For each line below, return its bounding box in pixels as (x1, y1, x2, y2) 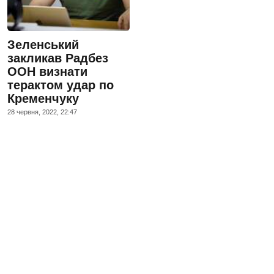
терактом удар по (7, 78, 114, 92)
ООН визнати (7, 64, 87, 78)
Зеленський (7, 37, 79, 51)
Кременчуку (7, 91, 79, 105)
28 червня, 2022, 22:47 (7, 108, 77, 116)
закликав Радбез (7, 51, 108, 65)
